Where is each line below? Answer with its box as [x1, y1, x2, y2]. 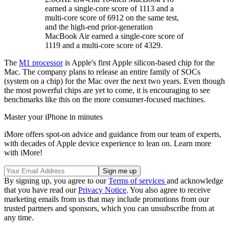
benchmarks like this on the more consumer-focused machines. [4, 95, 205, 104]
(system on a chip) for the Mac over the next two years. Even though [4, 77, 225, 86]
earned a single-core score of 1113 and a [45, 4, 174, 13]
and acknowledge [167, 176, 223, 186]
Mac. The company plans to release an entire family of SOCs [4, 67, 200, 77]
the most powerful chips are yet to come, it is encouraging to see [4, 86, 210, 95]
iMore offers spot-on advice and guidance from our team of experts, [4, 130, 221, 139]
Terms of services [108, 176, 167, 186]
